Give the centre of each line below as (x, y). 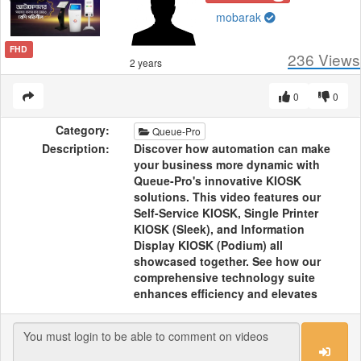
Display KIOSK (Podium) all (209, 245)
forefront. (160, 342)
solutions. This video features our (228, 197)
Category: (83, 130)
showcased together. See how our (228, 261)
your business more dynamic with (227, 165)
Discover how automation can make (232, 149)
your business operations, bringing (232, 310)
